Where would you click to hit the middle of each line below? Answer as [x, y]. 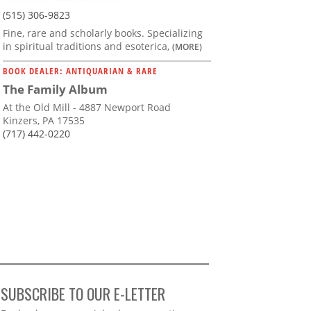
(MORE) [187, 47]
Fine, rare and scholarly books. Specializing [103, 33]
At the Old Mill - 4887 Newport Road [87, 108]
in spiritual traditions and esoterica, [87, 47]
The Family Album [55, 90]
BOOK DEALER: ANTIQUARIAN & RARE [80, 71]
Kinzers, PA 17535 [44, 121]
